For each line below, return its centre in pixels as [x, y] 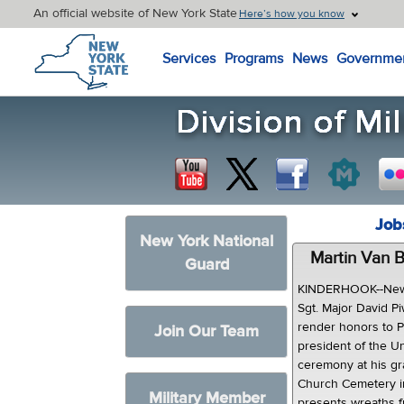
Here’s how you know [292, 14]
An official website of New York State [135, 14]
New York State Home [99, 37]
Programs [254, 59]
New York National [207, 241]
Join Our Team [207, 331]
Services [189, 59]
